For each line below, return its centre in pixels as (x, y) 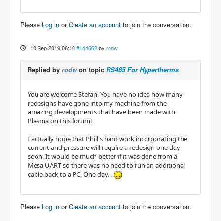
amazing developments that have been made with (101, 112)
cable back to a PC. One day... (71, 174)
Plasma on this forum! (60, 121)
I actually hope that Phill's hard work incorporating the (108, 138)
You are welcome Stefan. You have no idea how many (105, 94)
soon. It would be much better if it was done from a (102, 156)
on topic (92, 69)
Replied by (44, 69)
